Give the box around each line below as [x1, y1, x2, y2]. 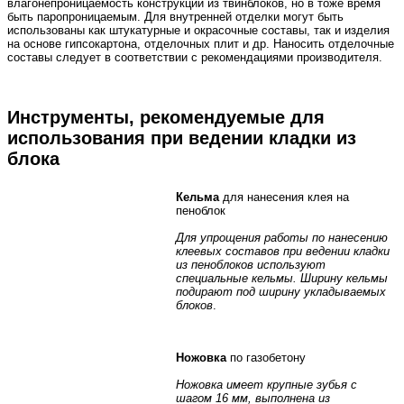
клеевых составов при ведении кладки [176, 243, 390, 258]
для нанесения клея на [219, 189, 349, 204]
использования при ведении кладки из [7, 127, 356, 148]
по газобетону [226, 350, 306, 364]
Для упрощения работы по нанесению [176, 230, 388, 244]
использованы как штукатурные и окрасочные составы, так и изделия [7, 23, 390, 38]
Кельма [176, 189, 219, 204]
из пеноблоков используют [176, 257, 326, 271]
